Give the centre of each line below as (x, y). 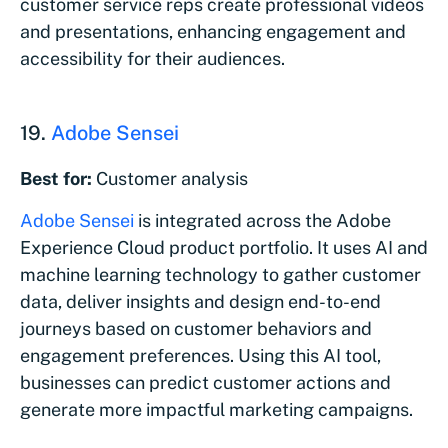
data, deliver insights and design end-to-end (200, 301)
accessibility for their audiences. (152, 58)
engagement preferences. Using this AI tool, (200, 355)
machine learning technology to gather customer (220, 274)
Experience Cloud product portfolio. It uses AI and (224, 247)
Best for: (56, 178)
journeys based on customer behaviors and (196, 328)
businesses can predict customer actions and (205, 382)
